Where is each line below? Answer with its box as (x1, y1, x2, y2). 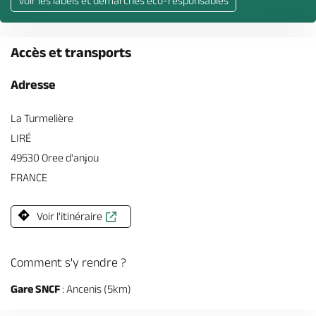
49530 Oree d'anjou (11, 151, 99, 164)
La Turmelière (11, 111, 73, 124)
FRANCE (11, 171, 47, 183)
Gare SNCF (11, 282, 60, 295)
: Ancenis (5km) (60, 282, 131, 295)
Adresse (11, 77, 56, 92)
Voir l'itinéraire (37, 209, 102, 222)
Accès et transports (11, 44, 131, 60)
